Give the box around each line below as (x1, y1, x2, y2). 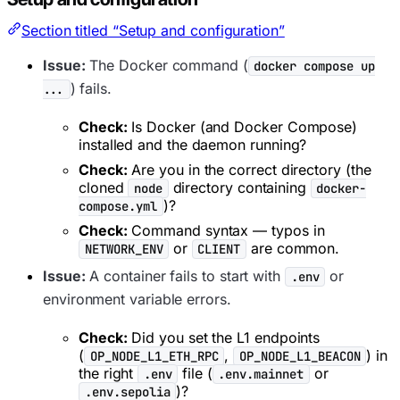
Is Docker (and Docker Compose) (127, 117, 358, 136)
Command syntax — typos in (127, 221, 325, 239)
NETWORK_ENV (84, 240, 163, 257)
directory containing (168, 178, 311, 196)
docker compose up (254, 57, 376, 74)
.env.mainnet (218, 365, 304, 382)
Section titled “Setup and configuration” (21, 21, 285, 39)
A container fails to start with (85, 266, 285, 285)
